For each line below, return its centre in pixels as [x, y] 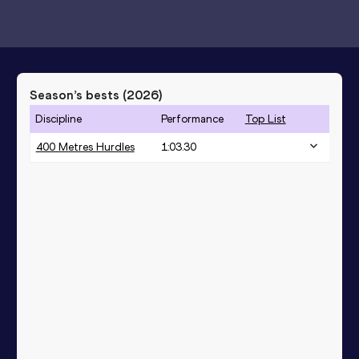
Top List [265, 119]
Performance [192, 119]
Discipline [58, 119]
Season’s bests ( [78, 95]
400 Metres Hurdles [85, 147]
